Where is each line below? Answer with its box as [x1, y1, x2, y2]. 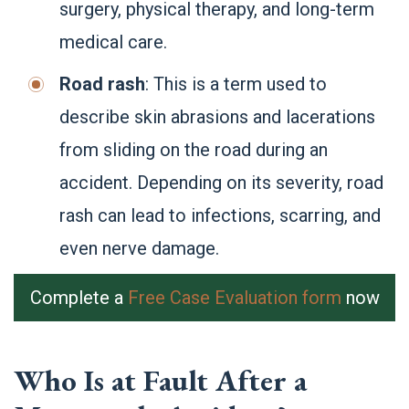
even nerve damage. [59, 237, 219, 259]
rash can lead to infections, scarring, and [59, 204, 381, 226]
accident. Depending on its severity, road [59, 172, 383, 194]
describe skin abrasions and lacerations [59, 106, 375, 128]
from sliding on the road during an [59, 139, 328, 161]
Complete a [29, 287, 128, 309]
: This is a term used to [145, 73, 327, 95]
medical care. [59, 31, 167, 53]
